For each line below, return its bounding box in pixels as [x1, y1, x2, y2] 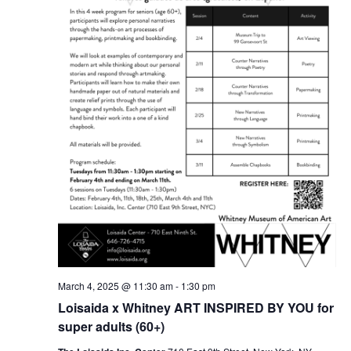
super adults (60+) [57, 317, 165, 336]
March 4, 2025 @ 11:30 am [57, 279, 173, 293]
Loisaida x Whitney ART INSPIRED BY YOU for [57, 299, 334, 317]
